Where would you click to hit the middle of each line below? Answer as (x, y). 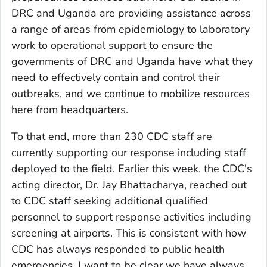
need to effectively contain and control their (116, 77)
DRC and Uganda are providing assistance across (131, 13)
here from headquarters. (70, 109)
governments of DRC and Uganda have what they (132, 61)
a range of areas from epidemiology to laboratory (131, 29)
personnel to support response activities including (131, 217)
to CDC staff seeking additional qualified (110, 201)
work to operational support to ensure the (112, 45)
